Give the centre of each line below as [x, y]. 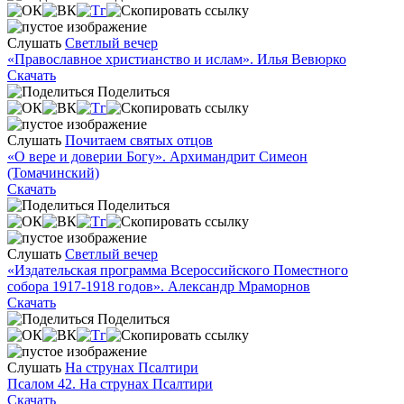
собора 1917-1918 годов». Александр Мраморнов [159, 286]
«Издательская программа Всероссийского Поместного [178, 270]
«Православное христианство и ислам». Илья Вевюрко [177, 59]
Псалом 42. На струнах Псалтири [110, 383]
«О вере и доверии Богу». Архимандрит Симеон [157, 156]
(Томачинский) [53, 172]
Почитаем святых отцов [139, 140]
